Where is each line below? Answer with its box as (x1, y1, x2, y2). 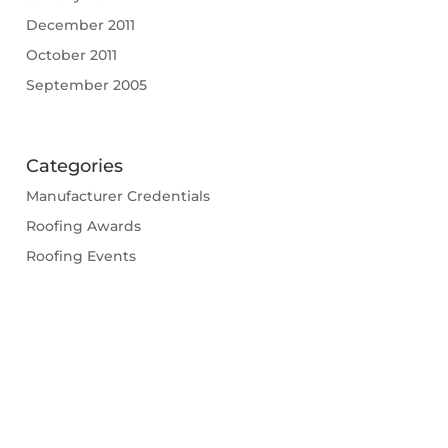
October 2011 (25, 45, 117, 64)
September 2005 (25, 75, 147, 94)
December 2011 (25, 15, 135, 34)
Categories (25, 155, 123, 178)
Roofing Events (25, 247, 136, 266)
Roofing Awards (25, 217, 141, 236)
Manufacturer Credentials (25, 187, 210, 206)
